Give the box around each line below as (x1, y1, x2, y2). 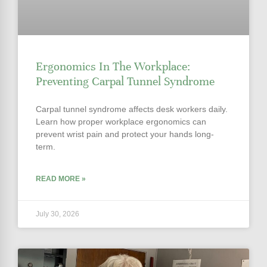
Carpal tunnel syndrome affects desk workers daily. (36, 104, 228, 114)
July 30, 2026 (36, 210, 79, 219)
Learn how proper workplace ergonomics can (36, 117, 206, 127)
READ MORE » (36, 175, 86, 184)
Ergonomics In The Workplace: (36, 59, 190, 74)
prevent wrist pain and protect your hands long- (36, 129, 214, 139)
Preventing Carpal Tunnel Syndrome (36, 74, 215, 89)
